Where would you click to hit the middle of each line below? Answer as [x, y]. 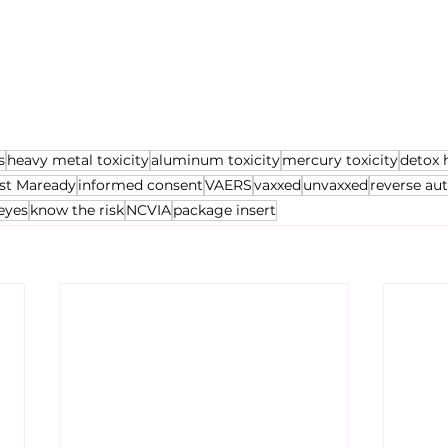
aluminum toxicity [215, 160]
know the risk [77, 210]
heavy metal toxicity [78, 160]
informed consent [140, 185]
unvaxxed [335, 185]
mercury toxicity [340, 160]
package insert [224, 210]
